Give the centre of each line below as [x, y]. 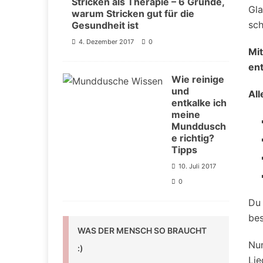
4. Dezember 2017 [106, 42]
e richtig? [193, 138]
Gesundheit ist [105, 26]
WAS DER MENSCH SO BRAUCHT [142, 231]
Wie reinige [198, 80]
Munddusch [199, 127]
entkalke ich [199, 103]
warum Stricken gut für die [133, 14]
